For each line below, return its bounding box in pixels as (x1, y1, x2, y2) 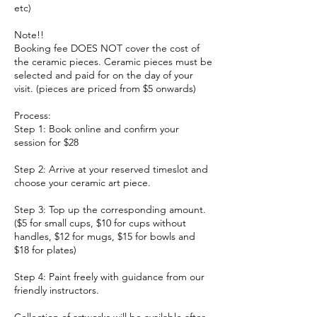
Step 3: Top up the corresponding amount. (14, 203, 206, 217)
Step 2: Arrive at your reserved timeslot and (14, 163, 208, 176)
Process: (14, 109, 51, 122)
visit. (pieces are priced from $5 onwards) (14, 82, 196, 96)
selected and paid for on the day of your (14, 69, 193, 82)
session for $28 (14, 136, 79, 149)
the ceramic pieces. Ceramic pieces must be (14, 55, 212, 69)
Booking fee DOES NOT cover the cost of (14, 42, 200, 55)
